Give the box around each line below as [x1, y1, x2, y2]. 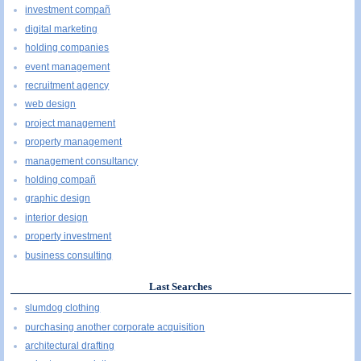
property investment [25, 230, 112, 243]
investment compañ [25, 4, 111, 16]
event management [25, 60, 110, 73]
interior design [25, 211, 89, 223]
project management [25, 117, 116, 129]
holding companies [25, 42, 110, 54]
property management [25, 136, 122, 148]
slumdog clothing [25, 302, 101, 314]
